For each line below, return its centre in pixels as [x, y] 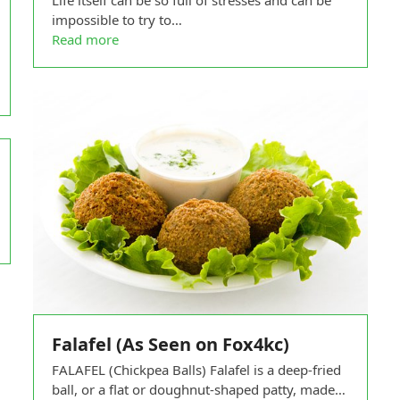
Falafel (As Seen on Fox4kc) [170, 344]
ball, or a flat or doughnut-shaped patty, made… [198, 389]
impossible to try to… [117, 20]
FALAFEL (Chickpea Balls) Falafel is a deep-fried [196, 369]
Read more [85, 40]
